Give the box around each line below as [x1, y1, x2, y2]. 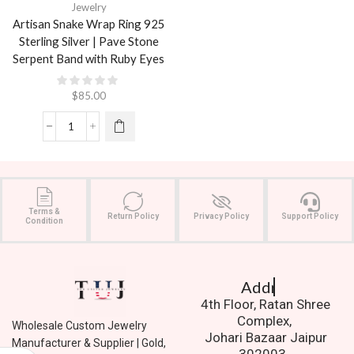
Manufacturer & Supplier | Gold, [12, 336, 166, 349]
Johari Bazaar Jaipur [204, 329, 327, 345]
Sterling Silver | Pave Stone [18, 33, 159, 48]
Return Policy [107, 211, 159, 220]
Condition [25, 216, 63, 225]
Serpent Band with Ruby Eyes [13, 51, 164, 66]
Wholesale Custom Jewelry [12, 318, 147, 332]
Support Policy [281, 211, 338, 220]
